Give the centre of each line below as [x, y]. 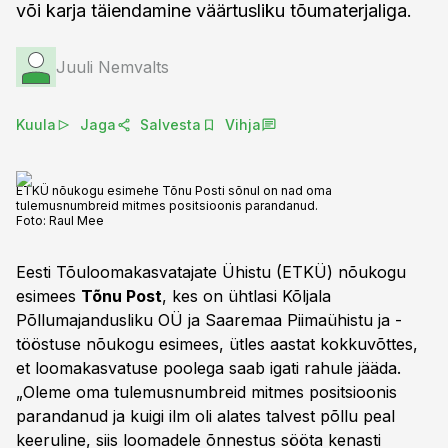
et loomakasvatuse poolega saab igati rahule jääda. [208, 368]
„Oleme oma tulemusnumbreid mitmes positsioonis [206, 392]
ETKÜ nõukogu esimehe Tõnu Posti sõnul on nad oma [174, 190]
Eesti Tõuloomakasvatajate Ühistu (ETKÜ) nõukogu [211, 272]
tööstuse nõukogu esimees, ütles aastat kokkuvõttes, [217, 344]
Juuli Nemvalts [112, 67]
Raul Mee [76, 220]
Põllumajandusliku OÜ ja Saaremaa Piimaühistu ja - [209, 320]
